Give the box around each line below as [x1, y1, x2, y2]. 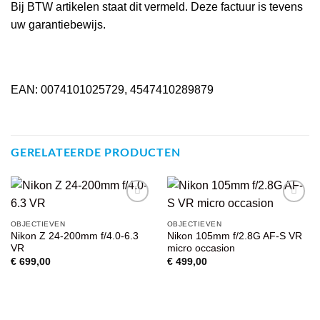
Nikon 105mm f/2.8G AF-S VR [166, 231, 302, 242]
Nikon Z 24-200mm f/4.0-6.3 [10, 231, 139, 242]
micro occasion [166, 243, 235, 254]
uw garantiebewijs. [11, 18, 106, 31]
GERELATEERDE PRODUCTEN [11, 147, 181, 159]
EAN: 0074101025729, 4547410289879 [11, 84, 214, 96]
